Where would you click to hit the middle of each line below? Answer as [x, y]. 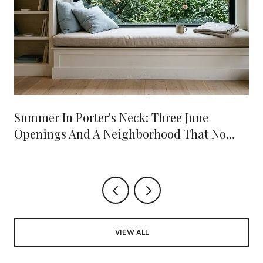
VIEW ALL [131, 232]
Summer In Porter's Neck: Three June [111, 117]
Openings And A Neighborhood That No [120, 134]
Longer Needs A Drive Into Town [99, 150]
